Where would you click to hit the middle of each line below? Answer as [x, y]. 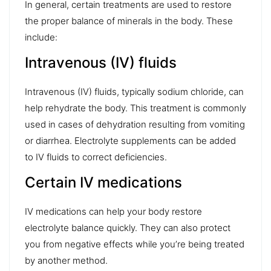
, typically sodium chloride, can [180, 91]
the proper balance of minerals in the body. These [129, 21]
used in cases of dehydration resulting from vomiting [135, 124]
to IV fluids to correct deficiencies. [96, 157]
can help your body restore [144, 211]
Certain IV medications [103, 182]
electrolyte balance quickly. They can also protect [128, 227]
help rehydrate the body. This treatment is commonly [135, 108]
